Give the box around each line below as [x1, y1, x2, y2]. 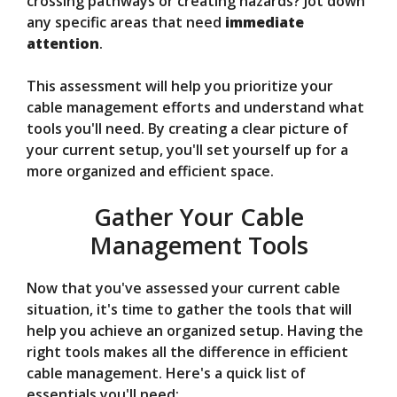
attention [27, 34, 99, 54]
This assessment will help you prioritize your [27, 76, 333, 97]
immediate [225, 12, 304, 33]
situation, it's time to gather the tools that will [27, 300, 352, 320]
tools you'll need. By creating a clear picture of [27, 119, 348, 139]
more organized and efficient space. [27, 161, 274, 182]
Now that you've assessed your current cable [27, 278, 340, 299]
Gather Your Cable [93, 200, 304, 234]
